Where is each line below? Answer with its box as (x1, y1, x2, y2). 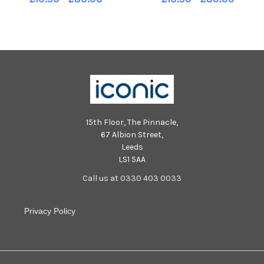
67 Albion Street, (101, 129, 163, 140)
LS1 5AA (118, 154, 146, 164)
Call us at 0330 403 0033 (82, 173, 181, 183)
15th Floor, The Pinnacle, (86, 117, 178, 127)
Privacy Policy (24, 206, 75, 216)
